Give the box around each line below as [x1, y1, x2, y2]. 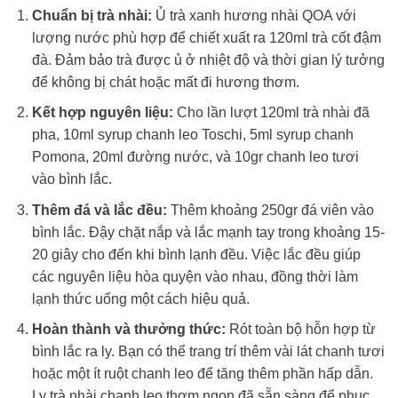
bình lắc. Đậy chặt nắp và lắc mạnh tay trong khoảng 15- [31, 224, 385, 240]
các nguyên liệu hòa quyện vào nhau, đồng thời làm [31, 268, 358, 284]
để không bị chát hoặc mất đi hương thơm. [31, 74, 299, 90]
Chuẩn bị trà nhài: [31, 7, 152, 23]
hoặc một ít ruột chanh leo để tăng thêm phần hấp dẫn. [31, 366, 373, 382]
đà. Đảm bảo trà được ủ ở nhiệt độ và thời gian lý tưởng [31, 52, 385, 68]
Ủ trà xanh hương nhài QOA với [151, 7, 356, 23]
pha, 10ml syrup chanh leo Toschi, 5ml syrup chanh [31, 127, 354, 143]
